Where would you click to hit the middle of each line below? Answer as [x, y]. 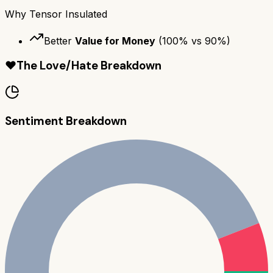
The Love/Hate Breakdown [89, 66]
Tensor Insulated [68, 14]
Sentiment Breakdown [66, 121]
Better [59, 41]
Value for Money [115, 41]
